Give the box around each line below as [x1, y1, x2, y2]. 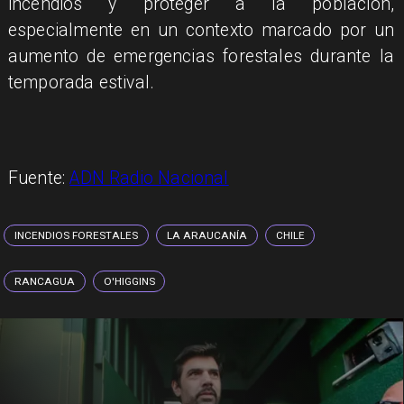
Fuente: [7, 168, 70, 189]
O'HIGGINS [104, 275, 156, 289]
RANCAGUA [14, 275, 76, 289]
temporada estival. [7, 71, 155, 93]
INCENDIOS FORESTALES [14, 229, 139, 243]
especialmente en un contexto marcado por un [7, 19, 395, 41]
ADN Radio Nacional [69, 168, 229, 189]
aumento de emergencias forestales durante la [7, 45, 395, 67]
